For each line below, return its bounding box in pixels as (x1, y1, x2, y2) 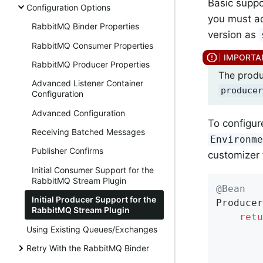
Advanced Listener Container (32, 78, 143, 89)
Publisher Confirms (32, 146, 103, 156)
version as (208, 28, 259, 41)
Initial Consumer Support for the (32, 164, 154, 175)
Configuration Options (26, 2, 110, 12)
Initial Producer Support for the (32, 194, 156, 205)
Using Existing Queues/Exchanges (26, 224, 157, 234)
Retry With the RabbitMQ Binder (26, 242, 149, 253)
